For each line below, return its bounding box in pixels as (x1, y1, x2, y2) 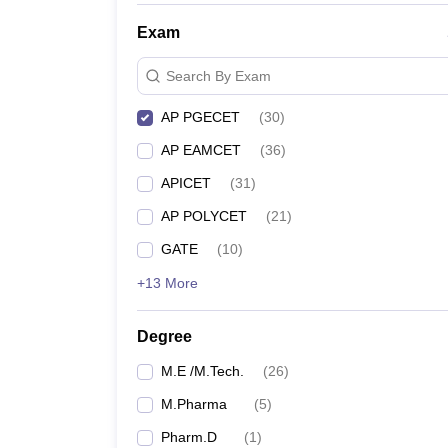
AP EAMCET (161, 142, 241, 158)
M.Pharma (161, 396, 227, 412)
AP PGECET (161, 109, 240, 125)
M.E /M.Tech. (161, 363, 244, 379)
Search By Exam (166, 67, 271, 84)
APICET (161, 175, 211, 191)
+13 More (137, 275, 198, 291)
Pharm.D (161, 429, 217, 445)
